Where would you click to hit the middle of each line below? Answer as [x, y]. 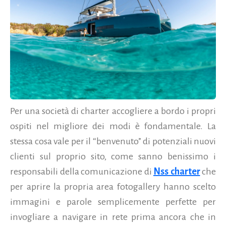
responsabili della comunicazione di [82, 171]
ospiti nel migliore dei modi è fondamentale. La [113, 126]
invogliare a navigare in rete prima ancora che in [113, 217]
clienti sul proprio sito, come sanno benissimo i [113, 156]
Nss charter [177, 171]
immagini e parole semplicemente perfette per [113, 202]
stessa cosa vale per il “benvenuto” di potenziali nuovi [113, 141]
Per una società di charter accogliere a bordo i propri [113, 111]
